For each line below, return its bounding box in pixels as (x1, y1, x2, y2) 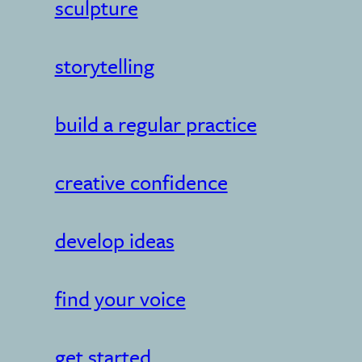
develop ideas (54, 225, 175, 255)
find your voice (54, 283, 186, 314)
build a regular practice (54, 108, 257, 139)
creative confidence (54, 166, 228, 197)
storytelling (54, 50, 154, 81)
